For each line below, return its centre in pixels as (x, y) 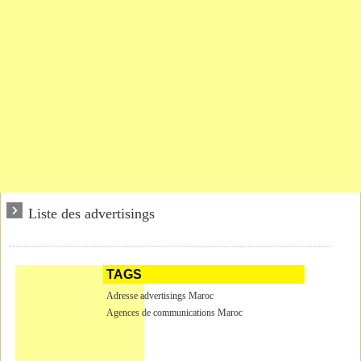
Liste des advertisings (91, 214)
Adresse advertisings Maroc (160, 296)
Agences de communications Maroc (175, 313)
